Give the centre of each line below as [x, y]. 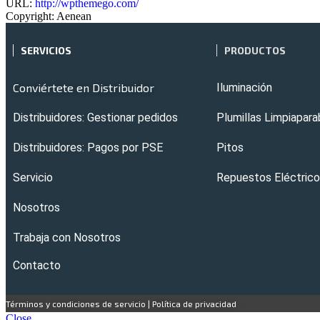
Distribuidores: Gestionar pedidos [95, 117]
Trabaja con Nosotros [67, 237]
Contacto [37, 265]
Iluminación [244, 87]
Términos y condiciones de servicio [76, 303]
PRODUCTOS [255, 50]
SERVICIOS [46, 50]
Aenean [73, 16]
